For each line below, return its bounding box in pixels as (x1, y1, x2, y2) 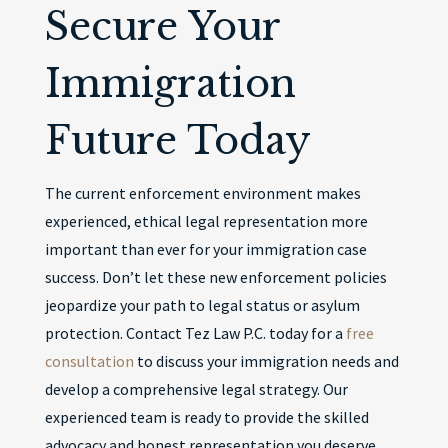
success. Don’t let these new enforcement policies (44, 267, 387, 287)
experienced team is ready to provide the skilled (44, 407, 369, 427)
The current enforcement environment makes (44, 183, 361, 203)
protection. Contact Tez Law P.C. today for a (44, 323, 346, 343)
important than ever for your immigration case (44, 239, 367, 259)
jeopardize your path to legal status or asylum (44, 295, 360, 315)
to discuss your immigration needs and (133, 351, 399, 371)
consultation (44, 351, 134, 371)
